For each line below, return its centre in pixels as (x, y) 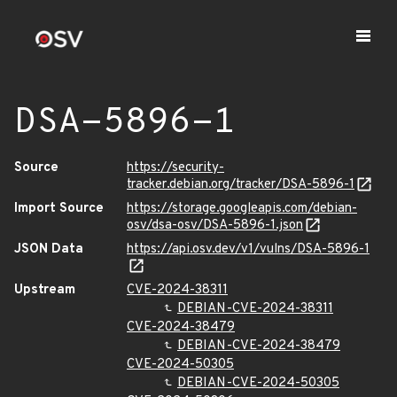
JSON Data (49, 249)
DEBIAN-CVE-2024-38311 (255, 309)
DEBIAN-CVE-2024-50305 (258, 383)
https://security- (175, 168)
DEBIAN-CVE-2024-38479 (259, 346)
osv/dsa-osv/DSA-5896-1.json (215, 226)
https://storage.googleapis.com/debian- (242, 209)
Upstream (45, 290)
